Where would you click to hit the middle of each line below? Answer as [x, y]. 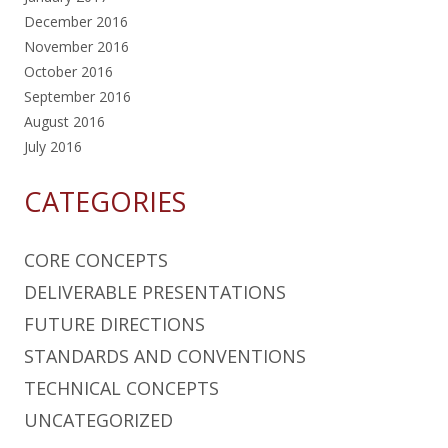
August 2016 [64, 121]
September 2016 [77, 96]
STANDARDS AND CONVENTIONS [165, 355]
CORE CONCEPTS [96, 259]
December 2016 [76, 21]
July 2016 [53, 146]
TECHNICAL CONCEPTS [121, 387]
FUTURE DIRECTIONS [114, 323]
